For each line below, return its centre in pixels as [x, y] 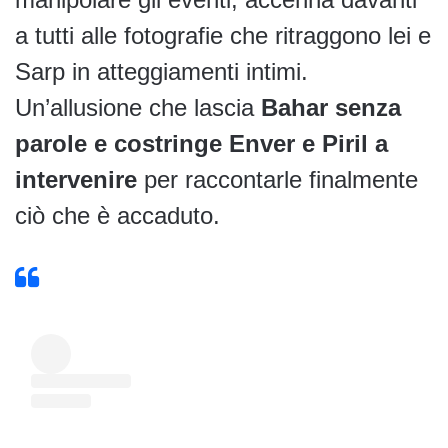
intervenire [76, 180]
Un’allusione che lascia [138, 108]
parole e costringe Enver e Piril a [201, 144]
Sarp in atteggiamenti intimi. [161, 72]
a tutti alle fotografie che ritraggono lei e [223, 36]
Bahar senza [331, 108]
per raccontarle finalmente [277, 180]
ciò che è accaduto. [117, 216]
